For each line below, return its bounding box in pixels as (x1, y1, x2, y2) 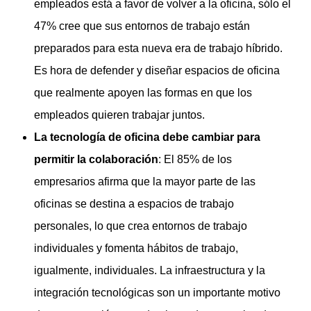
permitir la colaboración (34, 153, 158, 166)
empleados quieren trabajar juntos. (34, 109, 205, 121)
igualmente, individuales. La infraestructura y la (34, 264, 265, 277)
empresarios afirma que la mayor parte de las (34, 176, 255, 188)
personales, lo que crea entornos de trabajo (34, 220, 247, 233)
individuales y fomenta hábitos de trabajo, (34, 242, 238, 255)
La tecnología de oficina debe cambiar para (34, 131, 260, 144)
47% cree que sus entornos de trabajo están (34, 20, 250, 33)
